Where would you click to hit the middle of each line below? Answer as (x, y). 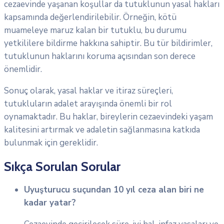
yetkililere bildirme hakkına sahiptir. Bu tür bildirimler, (108, 43)
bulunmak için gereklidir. (51, 142)
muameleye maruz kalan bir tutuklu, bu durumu (95, 30)
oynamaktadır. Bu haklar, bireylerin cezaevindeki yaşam (108, 116)
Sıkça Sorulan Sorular (62, 166)
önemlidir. (23, 69)
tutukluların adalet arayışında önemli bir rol (88, 103)
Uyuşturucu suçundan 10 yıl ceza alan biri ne (114, 189)
